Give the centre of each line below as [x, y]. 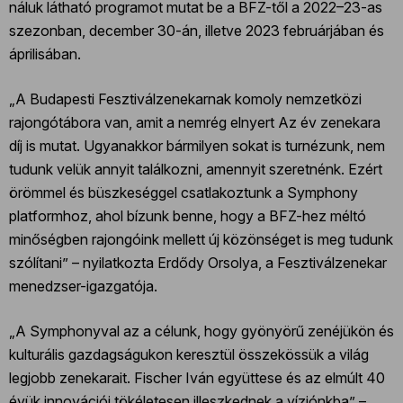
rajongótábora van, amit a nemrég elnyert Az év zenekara [195, 122]
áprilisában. [45, 54]
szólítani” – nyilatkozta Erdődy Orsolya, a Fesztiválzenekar [198, 262]
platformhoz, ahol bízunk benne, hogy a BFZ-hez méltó [188, 215]
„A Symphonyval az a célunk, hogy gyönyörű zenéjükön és [201, 331]
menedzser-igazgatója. [83, 286]
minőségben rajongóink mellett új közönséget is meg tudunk [201, 239]
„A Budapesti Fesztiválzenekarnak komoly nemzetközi [185, 99]
